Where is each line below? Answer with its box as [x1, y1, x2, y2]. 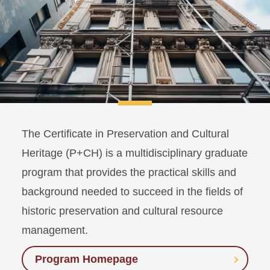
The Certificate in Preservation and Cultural [22, 128, 229, 140]
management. [22, 224, 88, 237]
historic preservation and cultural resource [22, 205, 223, 218]
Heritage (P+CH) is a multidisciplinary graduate [22, 147, 248, 160]
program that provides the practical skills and [22, 166, 236, 179]
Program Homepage [35, 253, 138, 266]
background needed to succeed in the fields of [22, 186, 243, 198]
